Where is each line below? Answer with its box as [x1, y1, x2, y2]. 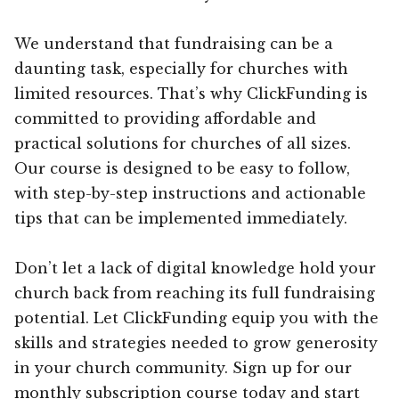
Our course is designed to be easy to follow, [14, 159, 350, 177]
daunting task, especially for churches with [14, 59, 348, 77]
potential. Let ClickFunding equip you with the [14, 308, 379, 327]
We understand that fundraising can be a [14, 34, 333, 53]
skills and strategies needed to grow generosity [14, 333, 378, 352]
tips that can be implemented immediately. [14, 208, 347, 227]
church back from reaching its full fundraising [14, 283, 375, 302]
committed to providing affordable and [14, 109, 316, 127]
